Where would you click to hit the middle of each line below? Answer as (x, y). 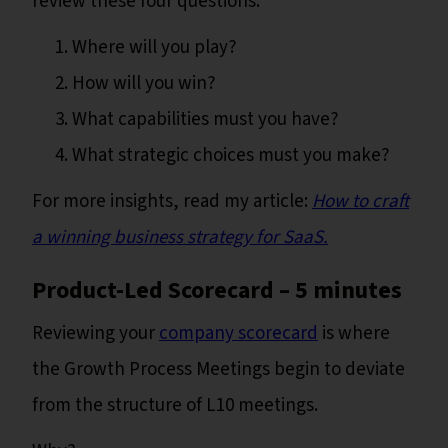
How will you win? (144, 84)
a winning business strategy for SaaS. (180, 238)
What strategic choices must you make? (231, 156)
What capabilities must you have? (205, 120)
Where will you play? (154, 48)
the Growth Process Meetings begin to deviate (218, 370)
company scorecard (238, 334)
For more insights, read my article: (172, 202)
